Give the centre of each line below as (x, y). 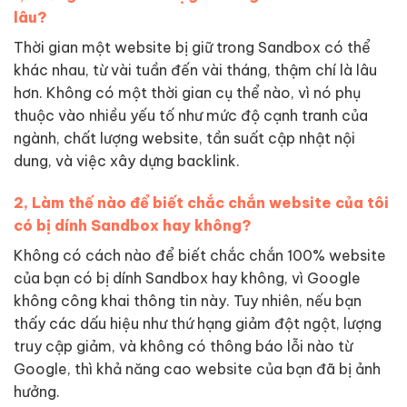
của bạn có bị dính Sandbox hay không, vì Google (187, 278)
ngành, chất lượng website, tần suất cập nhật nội (184, 139)
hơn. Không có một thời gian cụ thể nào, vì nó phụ (187, 93)
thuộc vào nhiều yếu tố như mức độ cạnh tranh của (191, 116)
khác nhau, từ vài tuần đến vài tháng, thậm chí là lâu (195, 70)
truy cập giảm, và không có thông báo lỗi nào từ (183, 347)
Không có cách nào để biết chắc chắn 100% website (200, 256)
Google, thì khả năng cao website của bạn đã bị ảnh (197, 369)
